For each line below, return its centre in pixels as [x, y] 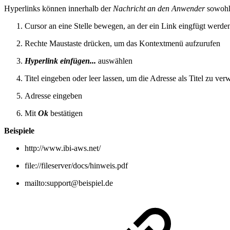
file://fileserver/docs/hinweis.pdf [76, 166]
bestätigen [66, 113]
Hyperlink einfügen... [60, 61]
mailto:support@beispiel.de [69, 183]
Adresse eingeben [53, 96]
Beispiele [19, 131]
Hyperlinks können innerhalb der [59, 9]
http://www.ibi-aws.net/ [63, 148]
